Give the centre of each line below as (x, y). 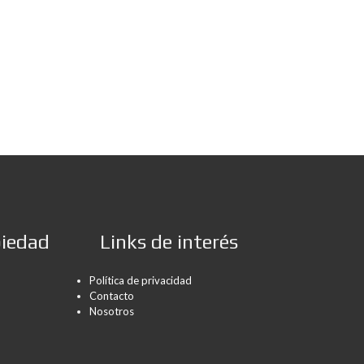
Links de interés (169, 242)
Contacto (112, 296)
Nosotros (112, 311)
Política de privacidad (141, 280)
